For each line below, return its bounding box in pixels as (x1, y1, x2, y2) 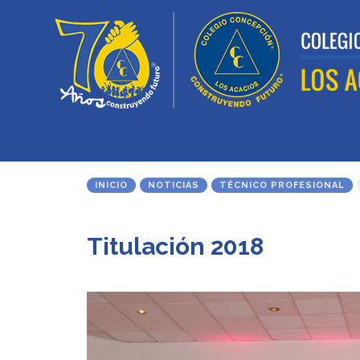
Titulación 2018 (86, 232, 264, 260)
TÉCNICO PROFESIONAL (219, 180, 345, 190)
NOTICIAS (147, 180, 199, 190)
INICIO (94, 180, 128, 190)
